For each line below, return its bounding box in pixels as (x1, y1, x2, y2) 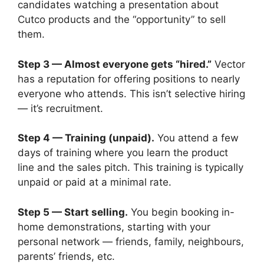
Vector (212, 58, 245, 70)
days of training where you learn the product (18, 147, 228, 159)
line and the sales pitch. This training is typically (18, 161, 243, 174)
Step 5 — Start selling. (18, 206, 128, 218)
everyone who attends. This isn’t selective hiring (18, 87, 245, 100)
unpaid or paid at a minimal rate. (18, 176, 171, 189)
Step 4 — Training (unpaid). (18, 132, 154, 144)
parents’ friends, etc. (18, 250, 115, 262)
